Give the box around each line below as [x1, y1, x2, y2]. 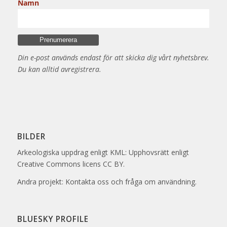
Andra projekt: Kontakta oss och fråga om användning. [17, 177, 197, 187]
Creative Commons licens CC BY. [17, 159, 125, 169]
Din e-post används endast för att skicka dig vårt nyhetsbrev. [17, 52, 209, 62]
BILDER [17, 131, 46, 142]
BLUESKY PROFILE [17, 214, 89, 225]
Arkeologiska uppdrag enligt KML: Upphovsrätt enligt [17, 147, 189, 158]
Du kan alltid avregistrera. [17, 64, 101, 74]
